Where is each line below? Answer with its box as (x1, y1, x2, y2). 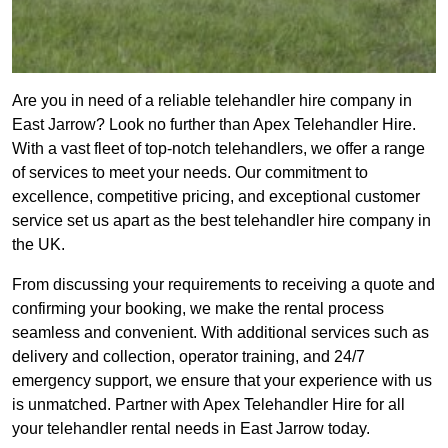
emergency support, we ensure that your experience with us (12, 372, 432, 390)
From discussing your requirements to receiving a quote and (12, 276, 435, 294)
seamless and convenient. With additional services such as (12, 324, 429, 342)
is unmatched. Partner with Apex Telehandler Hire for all (12, 396, 405, 414)
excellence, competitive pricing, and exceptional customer (12, 188, 420, 206)
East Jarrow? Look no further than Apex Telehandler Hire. (12, 116, 416, 134)
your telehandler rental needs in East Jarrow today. (12, 420, 370, 438)
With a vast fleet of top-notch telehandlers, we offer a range (12, 140, 425, 158)
